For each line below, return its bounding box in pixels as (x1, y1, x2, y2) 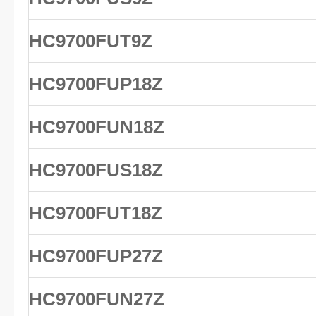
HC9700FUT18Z (29, 202, 162, 224)
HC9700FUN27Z (29, 288, 164, 310)
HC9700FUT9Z (29, 30, 152, 51)
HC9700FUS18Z (29, 159, 163, 181)
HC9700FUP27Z (29, 245, 163, 267)
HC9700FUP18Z (29, 73, 163, 95)
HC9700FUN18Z (29, 116, 164, 138)
